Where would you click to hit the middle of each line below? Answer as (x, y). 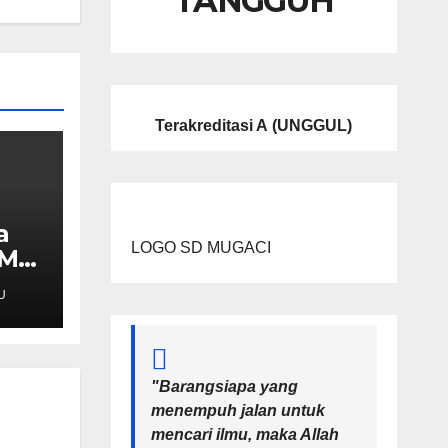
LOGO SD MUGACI (200, 248)
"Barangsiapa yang (224, 387)
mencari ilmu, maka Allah (244, 435)
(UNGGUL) (312, 126)
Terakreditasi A (212, 126)
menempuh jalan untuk (237, 411)
